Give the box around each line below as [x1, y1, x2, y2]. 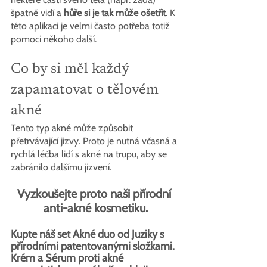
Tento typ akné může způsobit [11, 122, 135, 133]
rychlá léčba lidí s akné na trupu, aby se [11, 148, 169, 160]
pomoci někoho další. [11, 33, 99, 45]
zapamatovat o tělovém [11, 82, 162, 97]
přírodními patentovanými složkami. [11, 239, 177, 253]
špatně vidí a [11, 7, 64, 18]
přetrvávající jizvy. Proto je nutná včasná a [11, 135, 179, 147]
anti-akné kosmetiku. [43, 200, 148, 215]
